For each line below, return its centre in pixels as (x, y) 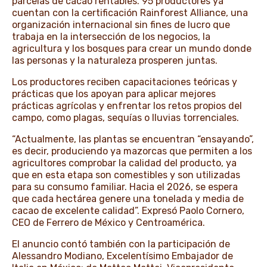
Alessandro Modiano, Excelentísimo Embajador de (122, 256)
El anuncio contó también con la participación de (121, 244)
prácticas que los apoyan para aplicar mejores (114, 94)
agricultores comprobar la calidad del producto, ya (124, 163)
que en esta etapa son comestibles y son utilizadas (126, 175)
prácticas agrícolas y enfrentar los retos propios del (127, 106)
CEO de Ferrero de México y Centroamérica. (108, 223)
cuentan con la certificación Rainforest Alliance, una (130, 13)
